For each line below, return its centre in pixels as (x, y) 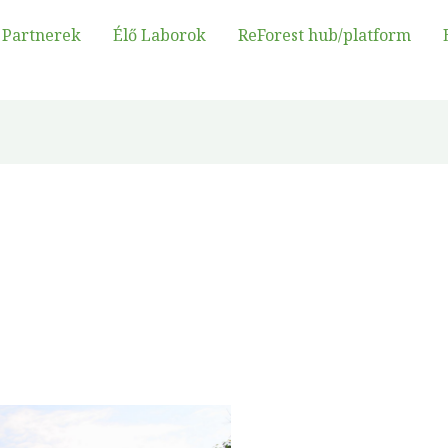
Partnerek (41, 35)
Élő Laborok (159, 35)
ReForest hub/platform (324, 35)
